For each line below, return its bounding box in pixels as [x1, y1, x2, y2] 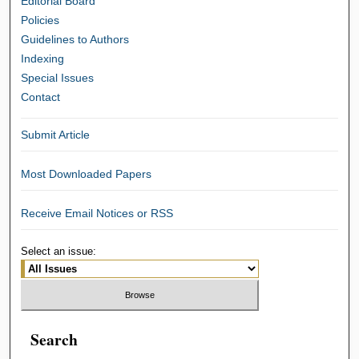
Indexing [21, 52, 65, 66]
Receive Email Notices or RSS [21, 207, 174, 220]
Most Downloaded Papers [21, 167, 152, 181]
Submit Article [21, 128, 91, 142]
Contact [21, 91, 61, 104]
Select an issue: [21, 245, 97, 258]
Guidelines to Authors [21, 33, 130, 46]
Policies [21, 14, 60, 27]
